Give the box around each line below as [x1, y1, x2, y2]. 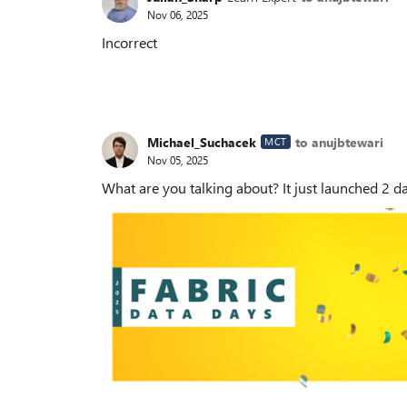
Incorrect [102, 33, 157, 52]
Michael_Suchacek [147, 133, 256, 151]
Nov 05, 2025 [147, 152, 208, 167]
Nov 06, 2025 [147, 6, 208, 22]
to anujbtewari [294, 133, 383, 151]
